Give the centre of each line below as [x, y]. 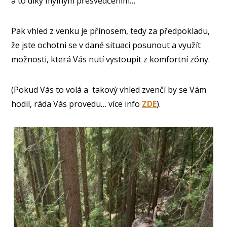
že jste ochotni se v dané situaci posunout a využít [106, 45]
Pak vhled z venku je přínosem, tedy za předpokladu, [111, 31]
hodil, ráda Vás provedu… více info [77, 104]
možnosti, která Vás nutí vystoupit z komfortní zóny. [111, 59]
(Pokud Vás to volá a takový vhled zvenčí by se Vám [109, 89]
